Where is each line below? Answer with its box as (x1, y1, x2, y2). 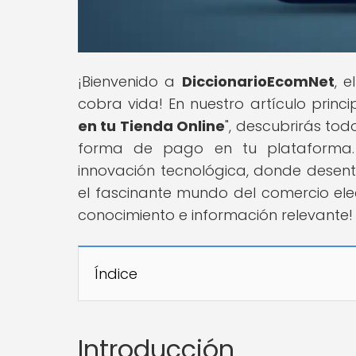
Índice (95, 263, 137, 284)
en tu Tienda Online (78, 115, 226, 136)
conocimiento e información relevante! (78, 204, 353, 225)
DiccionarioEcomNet (181, 71, 335, 91)
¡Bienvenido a (78, 71, 182, 91)
